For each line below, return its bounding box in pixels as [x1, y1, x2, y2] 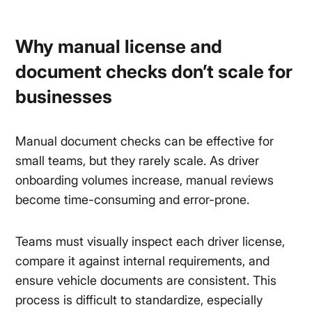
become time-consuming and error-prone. [15, 192, 250, 208]
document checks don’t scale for [15, 61, 293, 83]
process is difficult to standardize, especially [15, 292, 263, 308]
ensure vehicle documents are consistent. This [15, 273, 277, 288]
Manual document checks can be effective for [15, 134, 274, 149]
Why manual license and [15, 36, 223, 58]
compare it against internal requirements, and [15, 253, 270, 269]
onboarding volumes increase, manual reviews [15, 173, 274, 188]
